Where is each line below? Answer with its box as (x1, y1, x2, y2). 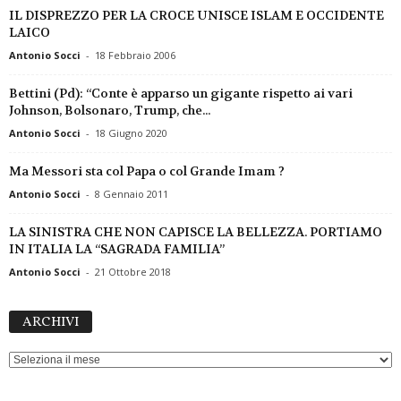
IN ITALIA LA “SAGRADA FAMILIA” (9, 241, 225, 258)
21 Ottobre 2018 (95, 265, 171, 279)
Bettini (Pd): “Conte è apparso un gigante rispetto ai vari (9, 85, 353, 102)
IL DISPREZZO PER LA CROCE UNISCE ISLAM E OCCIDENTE (9, 7, 384, 24)
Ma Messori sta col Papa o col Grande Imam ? (9, 163, 285, 180)
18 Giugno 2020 (95, 126, 167, 141)
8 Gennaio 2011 (95, 187, 168, 201)
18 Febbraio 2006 (95, 48, 175, 63)
